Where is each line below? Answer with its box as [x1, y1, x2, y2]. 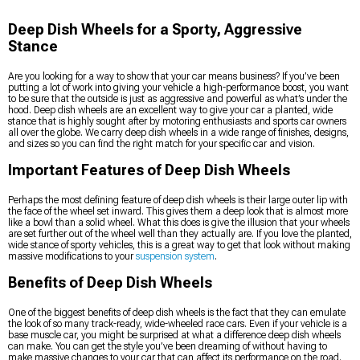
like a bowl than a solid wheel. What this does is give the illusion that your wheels [8, 216, 350, 228]
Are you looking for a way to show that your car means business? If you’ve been [8, 70, 340, 82]
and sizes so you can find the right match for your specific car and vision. [8, 137, 315, 149]
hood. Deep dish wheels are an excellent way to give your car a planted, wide [8, 104, 333, 116]
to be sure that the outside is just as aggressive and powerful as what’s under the [8, 92, 347, 104]
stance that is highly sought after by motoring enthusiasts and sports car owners [8, 115, 346, 127]
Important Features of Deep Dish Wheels [8, 161, 290, 178]
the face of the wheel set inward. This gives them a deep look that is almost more [8, 205, 348, 217]
